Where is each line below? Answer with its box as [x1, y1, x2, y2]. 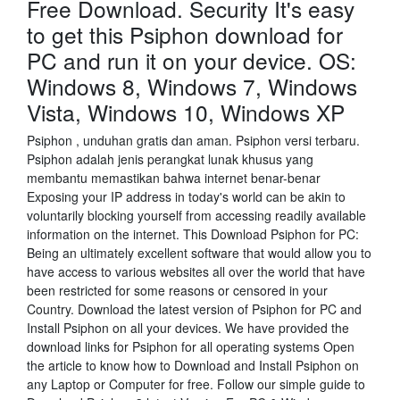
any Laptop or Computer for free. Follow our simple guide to [27, 375, 365, 393]
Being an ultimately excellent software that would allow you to [27, 244, 371, 262]
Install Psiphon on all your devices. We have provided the [27, 319, 349, 337]
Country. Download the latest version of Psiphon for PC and [27, 300, 362, 318]
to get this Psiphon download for [27, 19, 343, 50]
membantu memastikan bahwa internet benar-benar [27, 169, 321, 187]
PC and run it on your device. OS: [27, 45, 356, 76]
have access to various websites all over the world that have [27, 262, 365, 280]
